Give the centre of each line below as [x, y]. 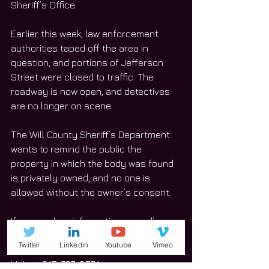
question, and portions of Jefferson [88, 63]
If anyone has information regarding [89, 221]
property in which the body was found [93, 164]
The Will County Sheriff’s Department [92, 135]
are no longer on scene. [62, 106]
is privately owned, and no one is [82, 178]
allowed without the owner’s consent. [92, 192]
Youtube [118, 244]
